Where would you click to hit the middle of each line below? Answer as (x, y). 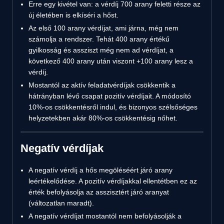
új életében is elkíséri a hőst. (73, 15)
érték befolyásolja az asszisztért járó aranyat (99, 192)
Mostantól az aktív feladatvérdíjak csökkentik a (102, 85)
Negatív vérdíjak (62, 148)
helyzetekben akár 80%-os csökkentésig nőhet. (103, 118)
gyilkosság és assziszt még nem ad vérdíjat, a (101, 50)
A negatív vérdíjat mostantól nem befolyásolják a (105, 216)
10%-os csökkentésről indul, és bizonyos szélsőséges (113, 107)
